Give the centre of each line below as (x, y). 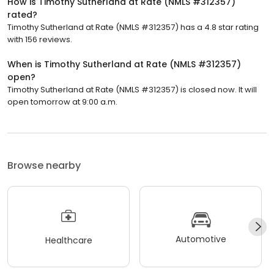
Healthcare (68, 240)
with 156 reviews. (40, 40)
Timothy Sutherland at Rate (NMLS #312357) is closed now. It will (132, 90)
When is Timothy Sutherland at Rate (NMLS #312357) (124, 65)
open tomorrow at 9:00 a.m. (62, 102)
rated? (22, 15)
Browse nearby (44, 166)
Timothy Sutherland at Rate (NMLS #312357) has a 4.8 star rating (133, 28)
